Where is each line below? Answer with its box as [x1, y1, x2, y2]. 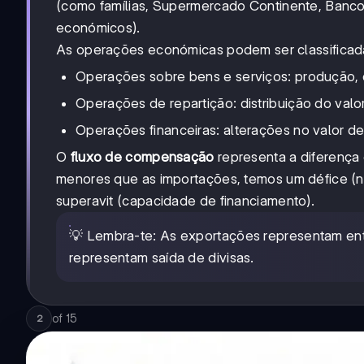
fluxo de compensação [70, 149, 214, 166]
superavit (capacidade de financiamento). [56, 193, 314, 210]
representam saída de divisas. [69, 249, 254, 266]
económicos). [56, 19, 141, 37]
